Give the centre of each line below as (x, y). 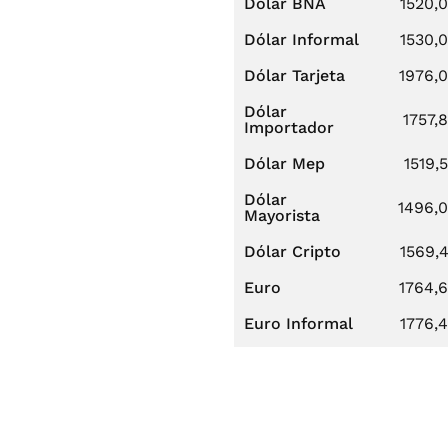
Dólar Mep (284, 163)
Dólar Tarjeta (294, 75)
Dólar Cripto (292, 251)
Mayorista (282, 215)
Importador (289, 127)
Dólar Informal (301, 39)
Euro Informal (298, 323)
